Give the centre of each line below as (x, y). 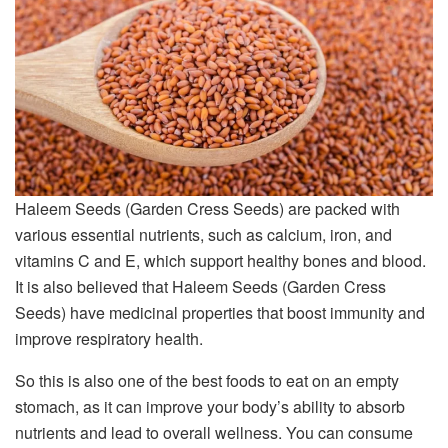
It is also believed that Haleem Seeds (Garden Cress (200, 286)
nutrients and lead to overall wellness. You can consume (214, 432)
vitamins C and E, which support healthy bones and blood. (220, 260)
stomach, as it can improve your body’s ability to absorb (210, 406)
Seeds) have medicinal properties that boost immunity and (220, 312)
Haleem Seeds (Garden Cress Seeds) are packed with (207, 208)
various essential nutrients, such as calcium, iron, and (203, 234)
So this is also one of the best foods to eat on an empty (207, 380)
